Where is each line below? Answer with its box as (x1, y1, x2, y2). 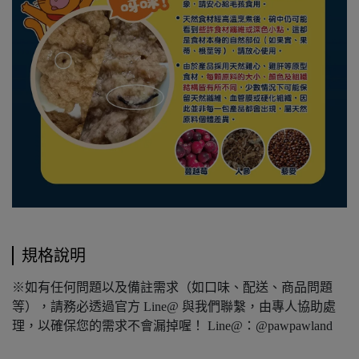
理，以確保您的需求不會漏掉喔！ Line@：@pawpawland (12, 318, 333, 333)
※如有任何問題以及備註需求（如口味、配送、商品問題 (12, 280, 333, 294)
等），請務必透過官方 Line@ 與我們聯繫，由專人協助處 (12, 299, 336, 313)
